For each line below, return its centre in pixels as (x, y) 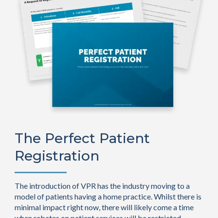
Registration (57, 155)
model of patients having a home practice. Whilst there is (108, 196)
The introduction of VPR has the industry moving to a (102, 185)
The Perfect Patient (82, 138)
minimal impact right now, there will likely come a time (104, 207)
